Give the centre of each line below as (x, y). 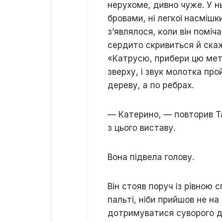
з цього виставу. (141, 128)
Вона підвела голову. (151, 157)
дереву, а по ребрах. (151, 85)
